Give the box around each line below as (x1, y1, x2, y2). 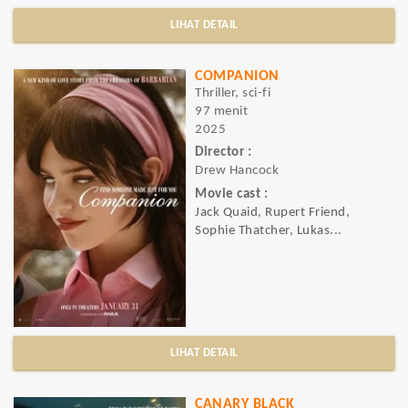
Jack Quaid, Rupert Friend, (195, 205, 350, 219)
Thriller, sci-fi (195, 87, 270, 100)
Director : (195, 146, 251, 160)
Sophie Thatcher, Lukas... (195, 223, 342, 238)
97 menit (195, 105, 248, 118)
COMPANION (195, 69, 280, 84)
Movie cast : (195, 187, 268, 201)
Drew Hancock (195, 164, 279, 178)
